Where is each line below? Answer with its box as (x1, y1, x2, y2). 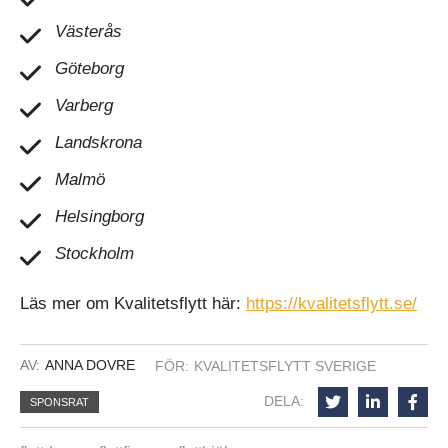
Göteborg (55, 58, 124, 78)
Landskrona (55, 132, 142, 152)
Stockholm (55, 243, 134, 263)
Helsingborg (55, 206, 149, 226)
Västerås (55, 21, 122, 41)
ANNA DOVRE (45, 357, 135, 374)
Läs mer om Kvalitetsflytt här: (20, 293, 246, 313)
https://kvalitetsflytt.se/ (246, 293, 417, 313)
